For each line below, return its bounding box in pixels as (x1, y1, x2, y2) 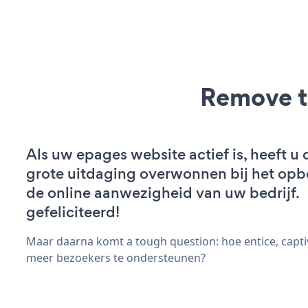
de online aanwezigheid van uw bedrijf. (26, 181, 299, 203)
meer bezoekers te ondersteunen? (26, 250, 206, 265)
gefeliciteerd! (26, 201, 120, 223)
